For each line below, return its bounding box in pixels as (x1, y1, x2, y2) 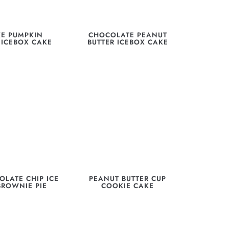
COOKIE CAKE (101, 180, 154, 191)
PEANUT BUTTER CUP (89, 173, 167, 184)
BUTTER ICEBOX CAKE (87, 37, 168, 48)
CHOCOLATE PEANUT (88, 30, 167, 40)
